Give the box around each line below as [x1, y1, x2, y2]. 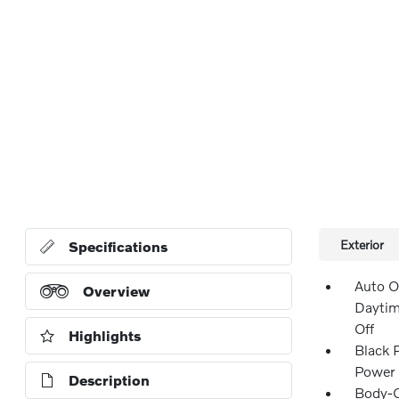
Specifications [69, 238, 168, 255]
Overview [83, 282, 151, 299]
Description [69, 371, 151, 388]
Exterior [339, 237, 384, 252]
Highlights [69, 327, 142, 344]
